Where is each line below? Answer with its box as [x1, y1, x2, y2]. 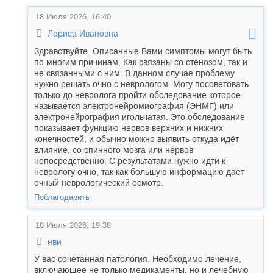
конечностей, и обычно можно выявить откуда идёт [34, 134, 239, 144]
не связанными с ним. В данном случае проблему [34, 68, 235, 78]
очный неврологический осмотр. [34, 178, 163, 188]
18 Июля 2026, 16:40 [35, 12, 111, 21]
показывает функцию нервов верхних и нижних [34, 123, 223, 133]
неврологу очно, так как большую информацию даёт [34, 167, 244, 177]
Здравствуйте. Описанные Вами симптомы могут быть [34, 46, 252, 56]
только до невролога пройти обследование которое [34, 90, 241, 100]
